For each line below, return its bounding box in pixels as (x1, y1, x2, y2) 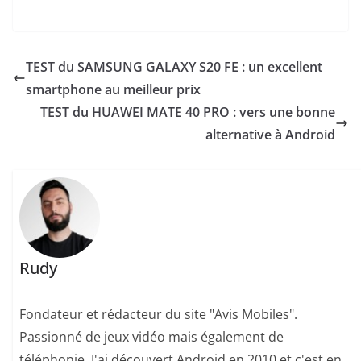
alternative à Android (205, 126, 335, 144)
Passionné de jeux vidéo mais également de (19, 327, 284, 346)
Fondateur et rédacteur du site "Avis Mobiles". (19, 305, 298, 323)
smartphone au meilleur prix (26, 81, 201, 99)
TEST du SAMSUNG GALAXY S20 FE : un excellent (26, 58, 322, 77)
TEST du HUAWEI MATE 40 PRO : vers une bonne (40, 103, 335, 122)
